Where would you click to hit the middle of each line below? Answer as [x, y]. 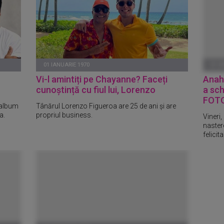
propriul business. [64, 115]
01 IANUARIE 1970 [67, 65]
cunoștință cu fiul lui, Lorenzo [96, 90]
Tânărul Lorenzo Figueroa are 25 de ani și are [106, 106]
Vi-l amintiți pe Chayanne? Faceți [102, 79]
